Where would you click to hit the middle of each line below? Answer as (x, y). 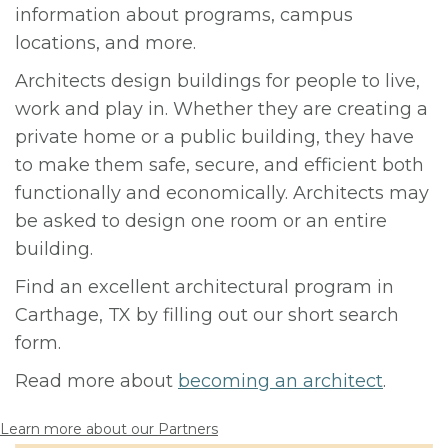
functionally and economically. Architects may (222, 193)
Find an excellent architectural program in (204, 287)
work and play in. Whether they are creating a (221, 109)
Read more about (96, 381)
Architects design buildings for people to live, (217, 81)
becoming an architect (280, 381)
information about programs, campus (184, 15)
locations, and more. (105, 43)
